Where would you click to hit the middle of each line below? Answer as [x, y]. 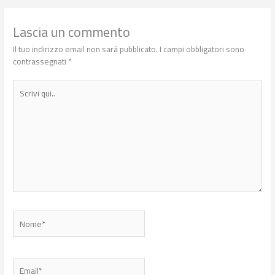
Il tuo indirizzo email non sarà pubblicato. [86, 49]
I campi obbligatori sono [202, 49]
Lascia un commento [72, 31]
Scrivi [22, 86]
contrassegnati [41, 61]
